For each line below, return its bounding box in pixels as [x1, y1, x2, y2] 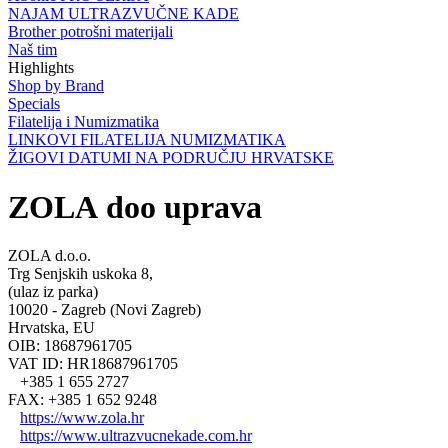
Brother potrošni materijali [8, 23, 173, 41]
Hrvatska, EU [8, 319, 95, 337]
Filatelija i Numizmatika [8, 113, 159, 131]
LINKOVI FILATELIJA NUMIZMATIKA [8, 131, 286, 149]
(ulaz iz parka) [8, 283, 98, 301]
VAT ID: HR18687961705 [8, 355, 178, 373]
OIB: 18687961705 [8, 337, 132, 355]
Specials [8, 95, 60, 113]
